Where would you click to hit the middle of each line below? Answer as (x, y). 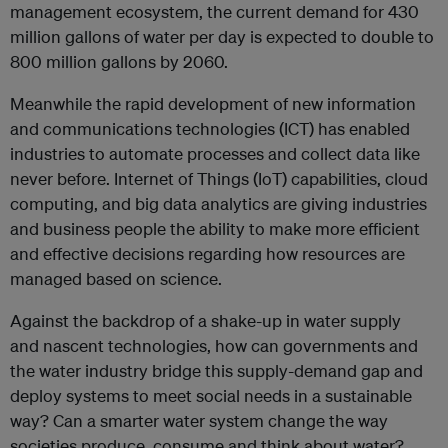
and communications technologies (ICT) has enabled (210, 128)
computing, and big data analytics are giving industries (218, 203)
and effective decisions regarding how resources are (207, 253)
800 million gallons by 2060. (119, 61)
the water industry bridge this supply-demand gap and (216, 370)
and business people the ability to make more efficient (215, 228)
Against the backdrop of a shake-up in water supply (205, 320)
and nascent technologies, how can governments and (214, 345)
